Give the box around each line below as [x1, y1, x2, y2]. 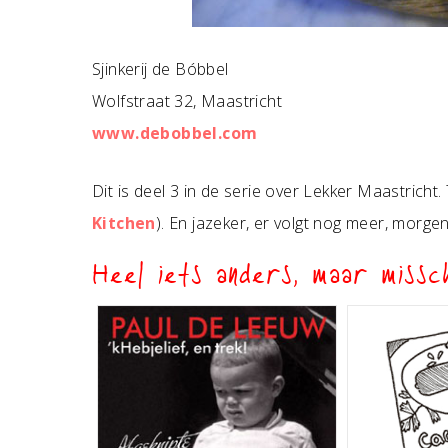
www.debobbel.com [92, 122, 258, 144]
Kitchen [92, 212, 156, 234]
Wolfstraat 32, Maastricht [92, 90, 282, 112]
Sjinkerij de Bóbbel [92, 58, 229, 80]
